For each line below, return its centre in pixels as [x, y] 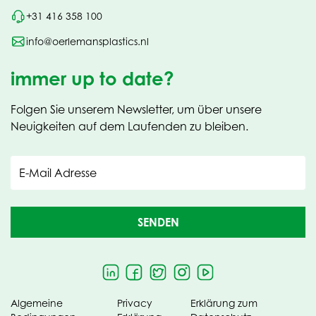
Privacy [135, 303]
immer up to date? [92, 78]
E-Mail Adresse [58, 172]
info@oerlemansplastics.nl [88, 42]
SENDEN [158, 222]
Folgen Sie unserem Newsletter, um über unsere [136, 109]
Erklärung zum [224, 303]
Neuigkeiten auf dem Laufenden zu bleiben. [129, 126]
